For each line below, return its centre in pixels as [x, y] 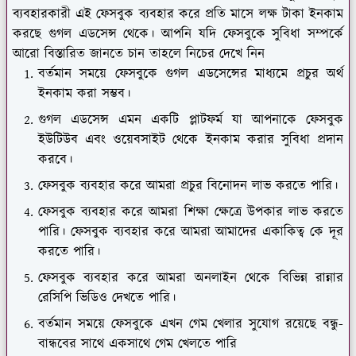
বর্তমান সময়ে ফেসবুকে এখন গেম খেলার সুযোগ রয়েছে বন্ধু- [191, 324]
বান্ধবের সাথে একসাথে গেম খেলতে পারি [140, 344]
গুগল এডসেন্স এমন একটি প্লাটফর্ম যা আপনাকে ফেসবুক [191, 120]
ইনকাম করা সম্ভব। [84, 93]
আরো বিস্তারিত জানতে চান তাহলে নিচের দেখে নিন [141, 54]
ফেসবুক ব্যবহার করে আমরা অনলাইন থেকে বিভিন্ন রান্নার [191, 278]
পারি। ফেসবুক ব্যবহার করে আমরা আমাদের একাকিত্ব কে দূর [191, 232]
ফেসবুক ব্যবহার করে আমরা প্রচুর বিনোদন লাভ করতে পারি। [190, 186]
